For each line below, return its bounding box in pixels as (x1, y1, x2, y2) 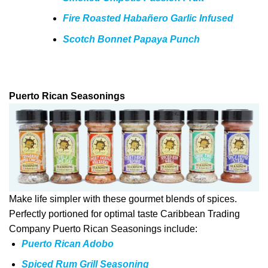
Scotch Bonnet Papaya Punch (62, 33, 200, 44)
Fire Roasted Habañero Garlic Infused (62, 13, 233, 24)
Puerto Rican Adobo (21, 238, 114, 249)
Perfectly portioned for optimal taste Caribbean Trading (9, 208, 240, 219)
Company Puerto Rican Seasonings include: (9, 223, 197, 234)
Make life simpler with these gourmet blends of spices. (9, 193, 237, 204)
